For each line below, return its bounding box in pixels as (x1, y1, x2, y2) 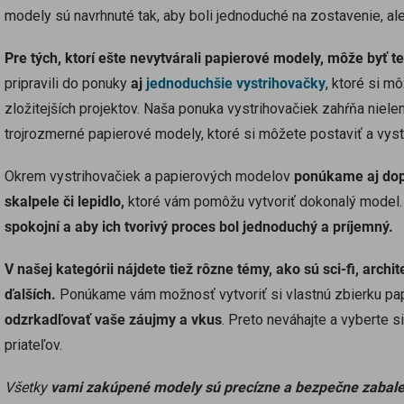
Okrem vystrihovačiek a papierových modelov (5, 167, 294, 185)
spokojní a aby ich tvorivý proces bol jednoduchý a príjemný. (5, 217, 393, 235)
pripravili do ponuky (5, 74, 131, 92)
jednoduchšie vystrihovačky (146, 74, 326, 92)
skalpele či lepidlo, (5, 192, 124, 210)
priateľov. (5, 335, 62, 353)
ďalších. (5, 285, 56, 303)
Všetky (5, 378, 50, 396)
